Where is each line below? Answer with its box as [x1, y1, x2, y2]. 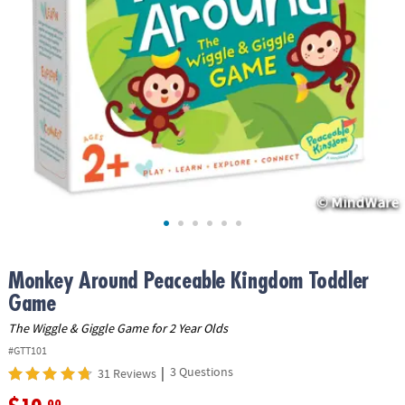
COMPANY [9, 56, 62, 73]
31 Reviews [97, 365, 156, 382]
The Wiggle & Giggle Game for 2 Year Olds [7, 320, 228, 337]
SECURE [9, 132, 52, 149]
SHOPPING [9, 151, 67, 168]
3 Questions [169, 363, 233, 381]
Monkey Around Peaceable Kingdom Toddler [7, 268, 369, 292]
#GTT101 [7, 344, 47, 358]
